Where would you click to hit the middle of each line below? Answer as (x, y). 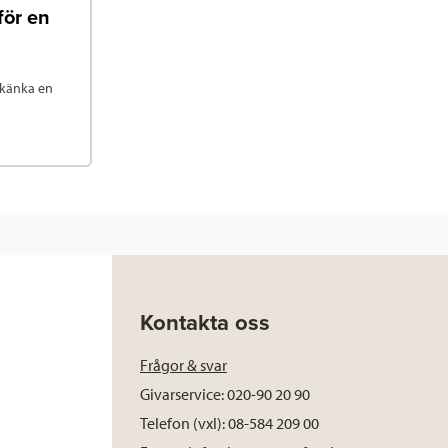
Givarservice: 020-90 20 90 (225, 394)
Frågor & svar (183, 365)
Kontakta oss (205, 323)
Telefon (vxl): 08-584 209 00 (229, 423)
